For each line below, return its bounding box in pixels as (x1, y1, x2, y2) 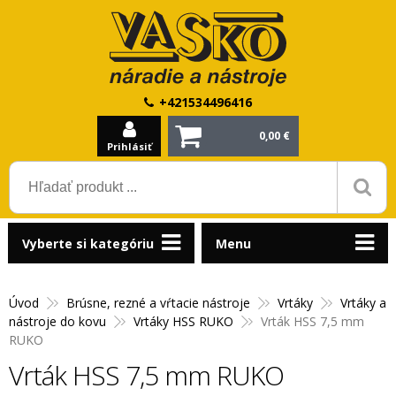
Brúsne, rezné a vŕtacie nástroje (66, 294, 250, 311)
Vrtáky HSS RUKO (133, 313, 233, 330)
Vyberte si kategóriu (21, 235, 154, 252)
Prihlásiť (106, 140, 152, 153)
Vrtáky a (340, 294, 386, 311)
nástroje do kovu (9, 313, 106, 330)
